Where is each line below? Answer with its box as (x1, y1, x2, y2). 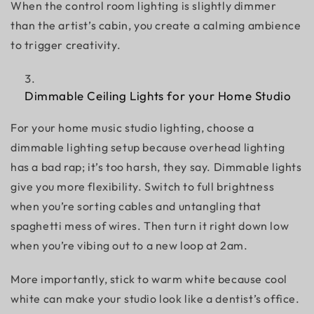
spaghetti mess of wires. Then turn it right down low (11, 219, 289, 233)
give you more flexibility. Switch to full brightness (11, 179, 275, 193)
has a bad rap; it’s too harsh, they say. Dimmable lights (11, 160, 302, 174)
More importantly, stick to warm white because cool (11, 272, 288, 286)
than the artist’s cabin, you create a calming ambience (11, 18, 301, 32)
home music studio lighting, (58, 121, 207, 135)
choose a (207, 121, 255, 135)
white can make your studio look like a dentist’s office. (11, 292, 303, 306)
